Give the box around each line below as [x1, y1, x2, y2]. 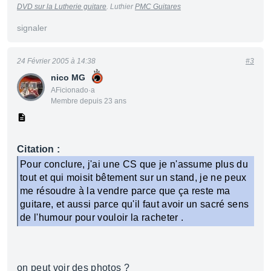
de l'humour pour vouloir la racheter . [20, 212, 184, 223]
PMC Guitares [135, 2, 181, 11]
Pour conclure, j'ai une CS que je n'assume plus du [20, 159, 249, 169]
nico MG [51, 73, 85, 82]
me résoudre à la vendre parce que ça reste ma [20, 186, 230, 196]
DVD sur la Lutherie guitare [17, 2, 106, 11]
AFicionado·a [51, 86, 95, 94]
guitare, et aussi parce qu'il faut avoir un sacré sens [20, 199, 249, 209]
